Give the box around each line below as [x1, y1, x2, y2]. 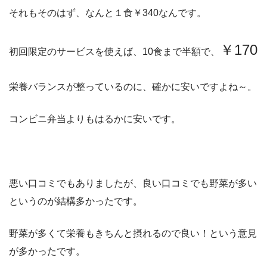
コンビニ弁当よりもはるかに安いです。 [9, 114, 181, 125]
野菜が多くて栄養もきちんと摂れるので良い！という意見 [9, 228, 257, 239]
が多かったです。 [9, 246, 85, 257]
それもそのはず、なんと [9, 8, 114, 18]
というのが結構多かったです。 [9, 196, 142, 207]
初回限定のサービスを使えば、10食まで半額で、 [9, 46, 220, 57]
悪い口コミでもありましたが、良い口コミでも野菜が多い [9, 178, 257, 189]
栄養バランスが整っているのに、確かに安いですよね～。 [9, 82, 257, 92]
